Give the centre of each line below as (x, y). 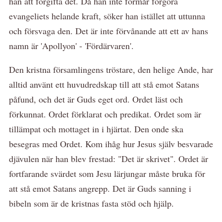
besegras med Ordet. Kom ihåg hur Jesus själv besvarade (111, 143)
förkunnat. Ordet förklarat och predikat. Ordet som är (105, 114)
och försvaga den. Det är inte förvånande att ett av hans (109, 30)
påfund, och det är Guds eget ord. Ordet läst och (96, 99)
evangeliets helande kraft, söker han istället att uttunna (107, 16)
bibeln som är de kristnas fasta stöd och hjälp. (91, 203)
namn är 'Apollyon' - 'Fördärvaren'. (71, 45)
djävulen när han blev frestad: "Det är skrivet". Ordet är (109, 158)
